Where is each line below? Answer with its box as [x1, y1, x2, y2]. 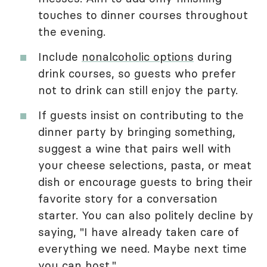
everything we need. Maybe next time [38, 241, 247, 256]
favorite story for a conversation [38, 191, 218, 206]
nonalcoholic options [82, 49, 194, 64]
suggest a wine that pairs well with [38, 141, 231, 156]
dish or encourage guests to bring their [38, 175, 253, 190]
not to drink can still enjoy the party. [38, 83, 238, 98]
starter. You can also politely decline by [38, 208, 253, 223]
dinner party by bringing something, [38, 125, 235, 139]
